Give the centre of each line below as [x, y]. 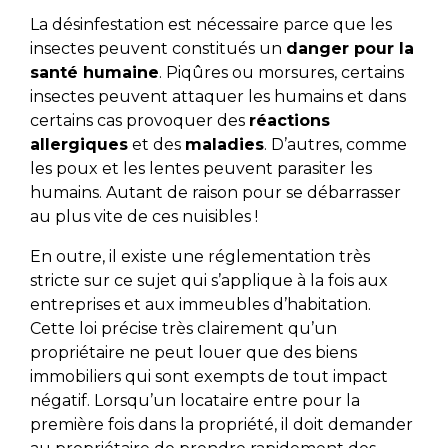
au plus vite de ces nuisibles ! [143, 217]
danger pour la [349, 49]
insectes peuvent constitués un [157, 49]
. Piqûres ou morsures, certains [281, 73]
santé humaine [94, 73]
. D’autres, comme [335, 145]
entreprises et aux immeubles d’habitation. [200, 305]
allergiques [78, 145]
